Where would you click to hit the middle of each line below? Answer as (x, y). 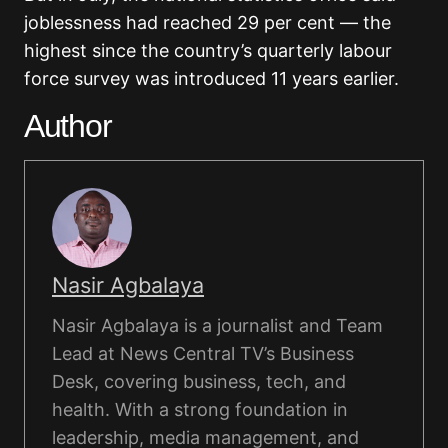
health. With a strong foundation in (200, 410)
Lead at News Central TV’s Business (203, 354)
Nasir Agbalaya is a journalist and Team (217, 326)
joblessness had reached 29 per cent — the (207, 23)
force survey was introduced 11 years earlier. (211, 79)
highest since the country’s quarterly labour (208, 51)
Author (68, 126)
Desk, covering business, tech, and (199, 382)
